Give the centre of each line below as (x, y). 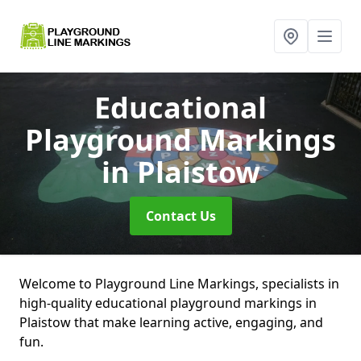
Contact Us (180, 216)
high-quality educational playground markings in (168, 303)
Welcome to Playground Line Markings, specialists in (179, 284)
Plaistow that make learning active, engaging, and (171, 322)
